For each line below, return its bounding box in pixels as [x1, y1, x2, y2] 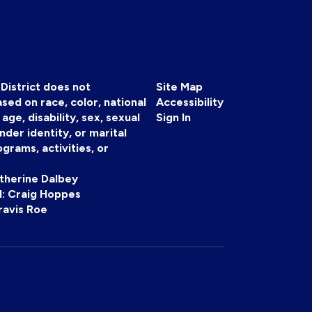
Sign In [156, 111, 191, 124]
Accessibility [156, 95, 224, 109]
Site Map [156, 80, 203, 93]
